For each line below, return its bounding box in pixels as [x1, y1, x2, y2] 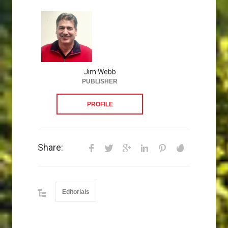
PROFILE [87, 101, 113, 108]
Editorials [62, 188, 90, 195]
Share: [38, 142, 63, 153]
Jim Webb [83, 68, 116, 76]
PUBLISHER [82, 78, 118, 85]
